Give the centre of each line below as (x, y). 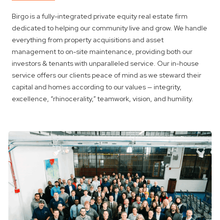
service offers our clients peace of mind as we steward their (107, 75)
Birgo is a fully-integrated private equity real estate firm (100, 16)
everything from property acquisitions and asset (88, 40)
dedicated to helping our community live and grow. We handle (110, 28)
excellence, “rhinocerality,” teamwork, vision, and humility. (103, 98)
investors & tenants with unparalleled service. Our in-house (105, 63)
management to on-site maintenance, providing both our (102, 51)
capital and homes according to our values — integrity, (97, 87)
